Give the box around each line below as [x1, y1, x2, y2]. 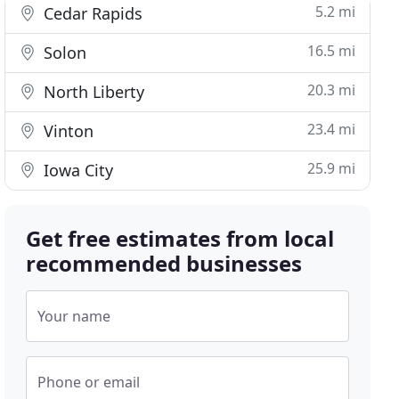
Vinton [39, 120, 94, 142]
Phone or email [37, 372, 141, 392]
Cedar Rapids [39, 3, 143, 24]
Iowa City [39, 159, 114, 181]
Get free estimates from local [26, 224, 335, 253]
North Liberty [39, 81, 145, 102]
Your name [37, 306, 111, 326]
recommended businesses [26, 248, 303, 278]
